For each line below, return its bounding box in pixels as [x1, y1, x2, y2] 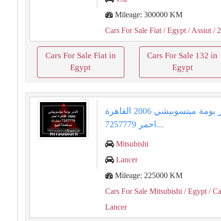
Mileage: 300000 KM [113, 10, 183, 19]
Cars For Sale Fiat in [45, 51, 116, 60]
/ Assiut [186, 26, 212, 35]
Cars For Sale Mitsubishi [105, 187, 183, 195]
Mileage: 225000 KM [113, 171, 183, 180]
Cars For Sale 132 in [147, 51, 218, 60]
